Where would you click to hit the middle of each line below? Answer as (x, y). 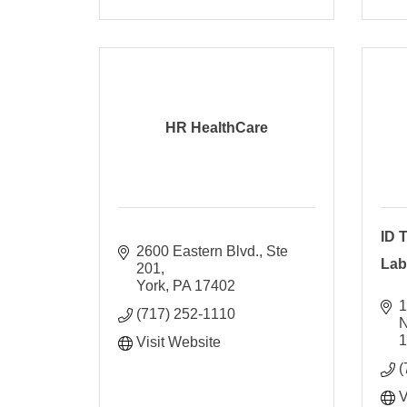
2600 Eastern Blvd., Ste (213, 251)
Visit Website (179, 342)
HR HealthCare (217, 127)
